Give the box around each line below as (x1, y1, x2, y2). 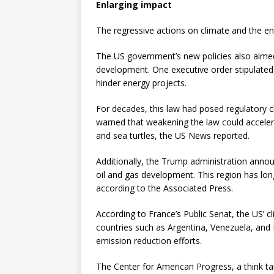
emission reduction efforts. (96, 235, 204, 246)
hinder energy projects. (96, 77, 189, 89)
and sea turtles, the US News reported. (96, 130, 250, 141)
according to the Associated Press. (96, 182, 233, 194)
